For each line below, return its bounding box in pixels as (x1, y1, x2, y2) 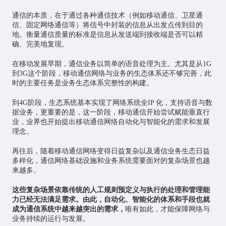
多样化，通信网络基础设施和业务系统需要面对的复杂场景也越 (12, 157, 210, 165)
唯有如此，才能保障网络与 (125, 205, 210, 213)
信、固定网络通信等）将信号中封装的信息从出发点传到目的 (12, 21, 203, 29)
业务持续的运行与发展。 (12, 215, 90, 223)
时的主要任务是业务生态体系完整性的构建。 (12, 79, 153, 87)
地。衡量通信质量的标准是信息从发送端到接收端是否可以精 (12, 31, 203, 39)
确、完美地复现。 (12, 40, 69, 48)
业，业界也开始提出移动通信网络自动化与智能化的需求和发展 (12, 118, 210, 126)
